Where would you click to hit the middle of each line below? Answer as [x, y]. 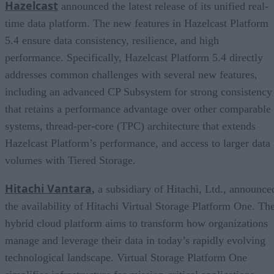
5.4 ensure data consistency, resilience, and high [112, 40]
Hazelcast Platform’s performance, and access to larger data [138, 143]
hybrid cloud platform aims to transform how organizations [136, 223]
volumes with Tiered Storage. [70, 160]
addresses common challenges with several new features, [131, 74]
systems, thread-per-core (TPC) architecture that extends [130, 126]
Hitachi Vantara [48, 188]
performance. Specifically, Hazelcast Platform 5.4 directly [134, 57]
